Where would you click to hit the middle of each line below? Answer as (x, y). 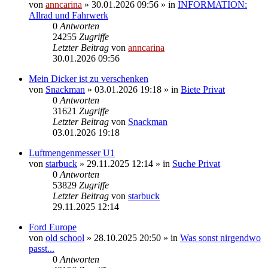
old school (65, 237)
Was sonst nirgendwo (220, 237)
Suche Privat (196, 163)
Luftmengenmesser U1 (72, 153)
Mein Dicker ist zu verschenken (89, 78)
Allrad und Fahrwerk (68, 15)
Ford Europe (53, 227)
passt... (42, 248)
